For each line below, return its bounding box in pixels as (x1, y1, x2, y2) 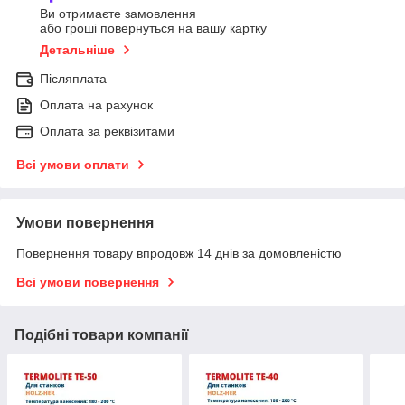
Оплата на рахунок (40, 98, 153, 113)
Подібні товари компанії (14, 327, 189, 344)
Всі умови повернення (16, 275, 159, 290)
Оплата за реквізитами (40, 124, 174, 139)
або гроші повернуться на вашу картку (40, 21, 267, 36)
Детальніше (40, 42, 115, 58)
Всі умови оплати (16, 157, 129, 173)
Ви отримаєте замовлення (40, 6, 196, 22)
